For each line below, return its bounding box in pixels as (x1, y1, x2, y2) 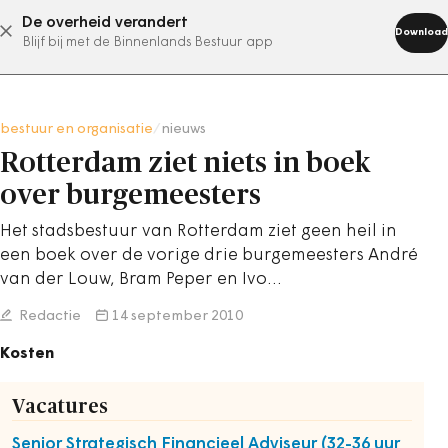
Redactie (16, 309, 81, 324)
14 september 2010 (112, 309, 243, 324)
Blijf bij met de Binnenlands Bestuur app (22, 36, 273, 49)
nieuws (161, 122, 206, 137)
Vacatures (12, 397, 108, 417)
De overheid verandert (22, 15, 188, 31)
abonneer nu (149, 23, 249, 39)
